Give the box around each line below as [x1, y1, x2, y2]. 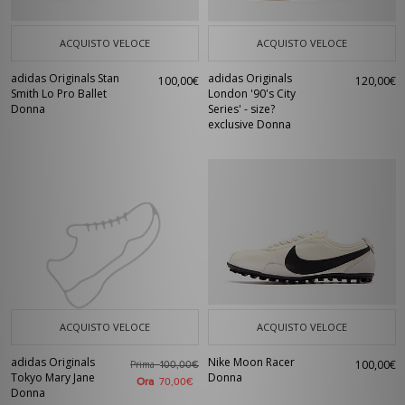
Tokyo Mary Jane [11, 370, 95, 385]
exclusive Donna [208, 117, 291, 132]
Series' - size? [208, 101, 275, 117]
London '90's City [208, 86, 296, 101]
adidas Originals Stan [11, 71, 119, 86]
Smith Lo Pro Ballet [11, 86, 107, 101]
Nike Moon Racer [208, 354, 295, 370]
